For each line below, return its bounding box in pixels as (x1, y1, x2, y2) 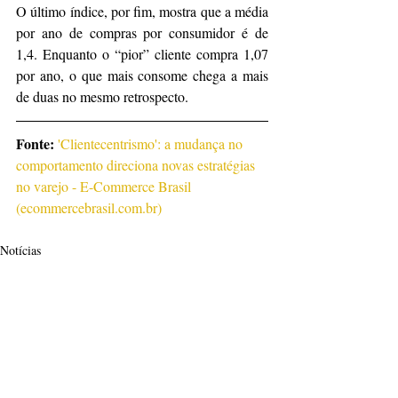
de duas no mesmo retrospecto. (16, 87, 188, 107)
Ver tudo (241, 346, 284, 364)
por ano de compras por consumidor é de (16, 23, 268, 43)
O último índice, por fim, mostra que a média (16, 2, 268, 21)
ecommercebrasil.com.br (20, 198, 157, 218)
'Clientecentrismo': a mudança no (58, 134, 246, 154)
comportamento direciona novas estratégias (16, 155, 259, 175)
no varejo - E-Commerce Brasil (16, 177, 195, 196)
